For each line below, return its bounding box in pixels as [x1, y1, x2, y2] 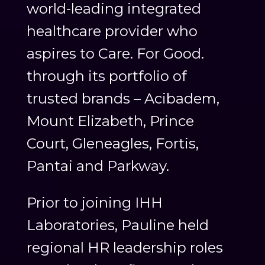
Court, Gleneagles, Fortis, [26, 135, 199, 153]
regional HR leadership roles [26, 239, 223, 257]
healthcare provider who [26, 22, 198, 40]
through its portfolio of [26, 67, 187, 85]
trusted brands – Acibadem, [26, 90, 219, 108]
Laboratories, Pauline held [26, 216, 209, 234]
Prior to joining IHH [26, 194, 163, 212]
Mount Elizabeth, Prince [26, 112, 194, 130]
